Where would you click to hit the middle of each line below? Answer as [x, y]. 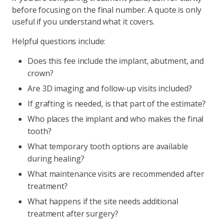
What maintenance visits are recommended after [116, 174]
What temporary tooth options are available [108, 146]
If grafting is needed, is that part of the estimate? [117, 104]
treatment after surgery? [73, 214]
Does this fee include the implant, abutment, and [116, 61]
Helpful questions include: [59, 41]
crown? [41, 73]
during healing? [56, 159]
